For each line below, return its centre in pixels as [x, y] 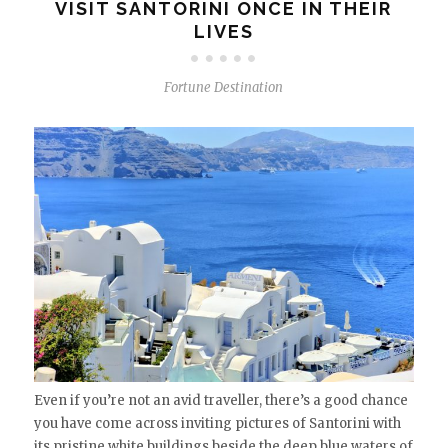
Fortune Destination [224, 88]
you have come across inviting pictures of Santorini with [217, 423]
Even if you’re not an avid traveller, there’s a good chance [220, 400]
